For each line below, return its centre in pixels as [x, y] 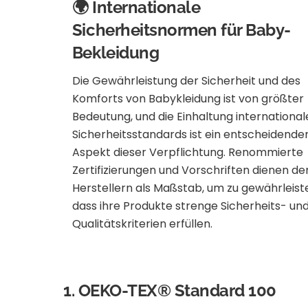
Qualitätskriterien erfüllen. [142, 223]
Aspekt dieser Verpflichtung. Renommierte [187, 152]
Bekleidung [115, 52]
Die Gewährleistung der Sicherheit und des [186, 80]
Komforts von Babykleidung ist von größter [188, 98]
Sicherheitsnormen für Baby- [181, 30]
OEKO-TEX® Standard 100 [177, 291]
